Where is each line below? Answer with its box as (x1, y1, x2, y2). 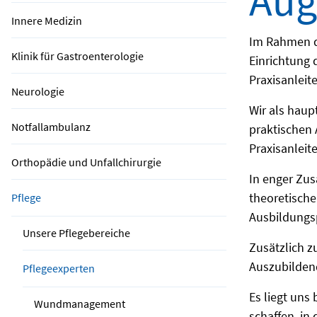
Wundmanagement (34, 296, 125, 311)
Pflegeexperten (23, 261, 95, 275)
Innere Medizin (11, 13, 82, 28)
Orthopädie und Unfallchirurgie (11, 155, 161, 169)
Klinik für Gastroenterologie (11, 49, 144, 63)
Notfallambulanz (11, 120, 91, 134)
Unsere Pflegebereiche (23, 226, 130, 240)
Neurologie (11, 84, 64, 98)
